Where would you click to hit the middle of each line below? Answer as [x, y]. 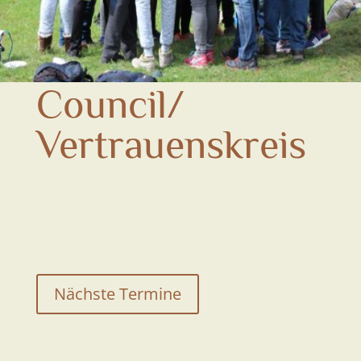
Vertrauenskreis [171, 142]
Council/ [110, 102]
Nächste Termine [117, 293]
